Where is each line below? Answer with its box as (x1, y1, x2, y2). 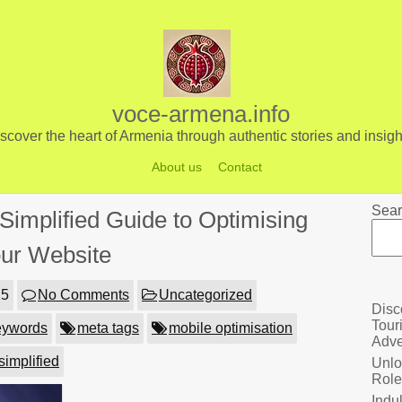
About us (151, 160, 202, 174)
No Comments (38, 287, 129, 302)
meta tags (77, 320, 139, 336)
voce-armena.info (112, 100, 290, 127)
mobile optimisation (169, 320, 293, 336)
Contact (217, 160, 262, 174)
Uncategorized (159, 287, 252, 302)
